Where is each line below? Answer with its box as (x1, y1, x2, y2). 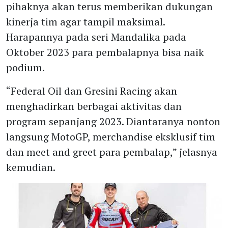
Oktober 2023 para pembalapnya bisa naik (6, 45, 204, 59)
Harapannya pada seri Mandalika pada (6, 30, 186, 44)
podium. (6, 61, 45, 74)
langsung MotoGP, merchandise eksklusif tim (6, 130, 215, 144)
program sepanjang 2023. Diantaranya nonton (6, 115, 220, 128)
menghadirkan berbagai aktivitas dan (6, 99, 182, 113)
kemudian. (6, 160, 55, 174)
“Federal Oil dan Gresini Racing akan (6, 84, 177, 98)
